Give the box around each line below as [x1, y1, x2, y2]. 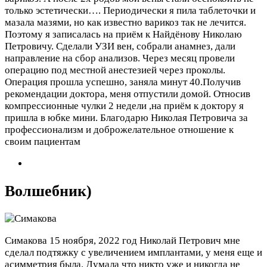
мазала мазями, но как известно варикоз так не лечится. [5, 16, 246, 28]
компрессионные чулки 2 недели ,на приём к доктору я [5, 100, 244, 111]
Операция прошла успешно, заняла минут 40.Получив [5, 76, 241, 88]
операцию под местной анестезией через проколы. [5, 64, 225, 76]
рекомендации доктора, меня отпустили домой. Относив [5, 88, 250, 100]
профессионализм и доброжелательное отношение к [5, 123, 234, 135]
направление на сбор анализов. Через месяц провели [5, 52, 235, 64]
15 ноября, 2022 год [49, 235, 137, 247]
